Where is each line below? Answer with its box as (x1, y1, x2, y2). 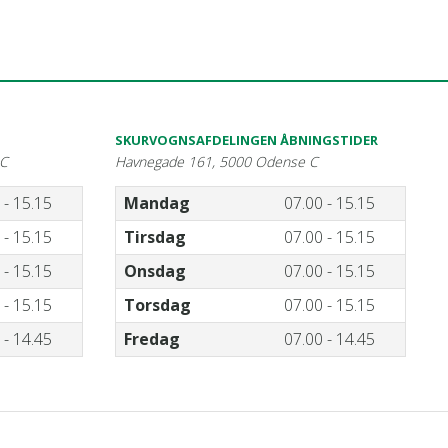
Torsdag (124, 293, 192, 316)
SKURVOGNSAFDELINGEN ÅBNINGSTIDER (115, 130, 379, 149)
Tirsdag (124, 225, 187, 248)
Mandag (124, 191, 191, 214)
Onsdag (124, 259, 187, 282)
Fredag (124, 327, 181, 350)
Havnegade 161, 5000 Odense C (115, 151, 319, 171)
